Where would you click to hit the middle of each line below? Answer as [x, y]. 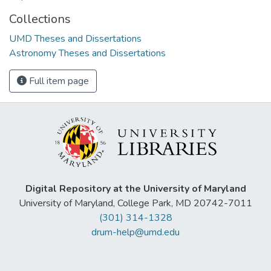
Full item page [58, 81]
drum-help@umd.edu [135, 233]
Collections [40, 19]
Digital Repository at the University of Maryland [135, 189]
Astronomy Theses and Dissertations [87, 53]
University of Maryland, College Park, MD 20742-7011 [135, 204]
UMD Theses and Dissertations [75, 38]
